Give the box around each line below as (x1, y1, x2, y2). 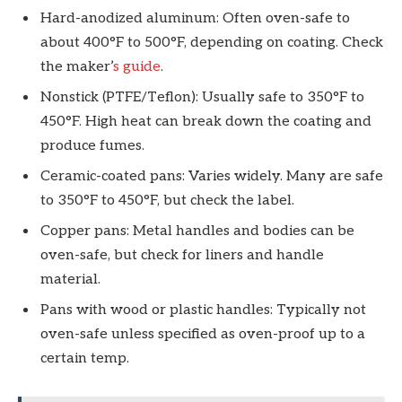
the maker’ (40, 58, 113, 76)
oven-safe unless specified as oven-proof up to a (40, 326, 365, 344)
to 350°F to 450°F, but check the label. (40, 192, 294, 210)
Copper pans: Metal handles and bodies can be (40, 223, 354, 240)
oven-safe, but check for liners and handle (40, 247, 324, 265)
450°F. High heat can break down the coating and (40, 113, 371, 131)
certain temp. (40, 350, 129, 368)
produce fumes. (40, 137, 144, 155)
